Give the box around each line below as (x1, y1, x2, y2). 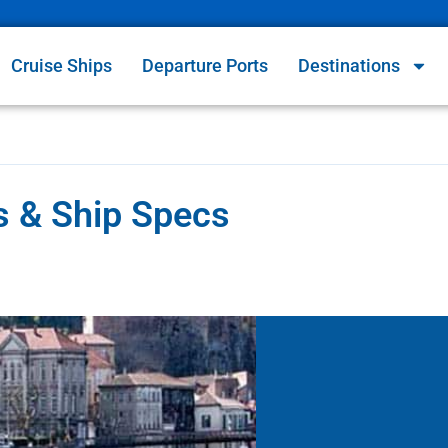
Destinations (298, 55, 401, 77)
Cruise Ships (11, 55, 113, 77)
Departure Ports (142, 55, 269, 77)
